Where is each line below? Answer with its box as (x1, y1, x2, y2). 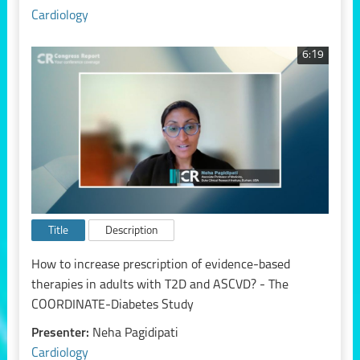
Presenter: (31, 326, 92, 340)
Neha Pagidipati (92, 326, 178, 340)
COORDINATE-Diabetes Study (31, 298, 194, 312)
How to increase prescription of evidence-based (31, 258, 290, 272)
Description (104, 226, 157, 237)
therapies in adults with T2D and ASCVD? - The (31, 278, 288, 292)
